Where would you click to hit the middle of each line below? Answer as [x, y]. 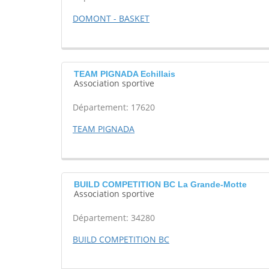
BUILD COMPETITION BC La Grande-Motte [160, 185]
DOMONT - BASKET [111, 19]
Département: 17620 [114, 107]
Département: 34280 [114, 218]
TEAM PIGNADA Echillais [125, 74]
